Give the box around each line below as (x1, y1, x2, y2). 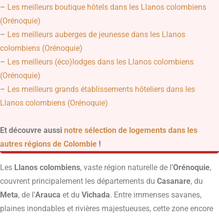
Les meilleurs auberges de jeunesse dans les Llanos (7, 30, 185, 40)
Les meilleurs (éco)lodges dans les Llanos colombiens (7, 57, 194, 67)
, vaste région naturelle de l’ (80, 162, 173, 172)
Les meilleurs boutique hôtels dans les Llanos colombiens (7, 2, 206, 12)
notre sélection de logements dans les (64, 126, 197, 135)
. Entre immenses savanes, (110, 190, 201, 199)
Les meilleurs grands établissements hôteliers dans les (7, 85, 195, 94)
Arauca (35, 190, 61, 199)
